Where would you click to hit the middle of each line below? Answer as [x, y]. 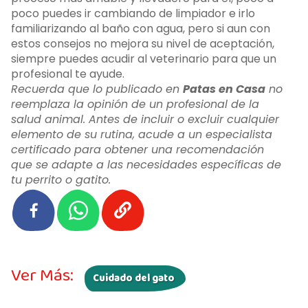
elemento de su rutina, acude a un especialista [142, 135]
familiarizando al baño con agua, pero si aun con [141, 29]
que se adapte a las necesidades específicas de [146, 165]
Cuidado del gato [134, 279]
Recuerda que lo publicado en [97, 89]
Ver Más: [42, 276]
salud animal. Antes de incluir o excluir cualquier [145, 120]
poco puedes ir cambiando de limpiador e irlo [133, 14]
